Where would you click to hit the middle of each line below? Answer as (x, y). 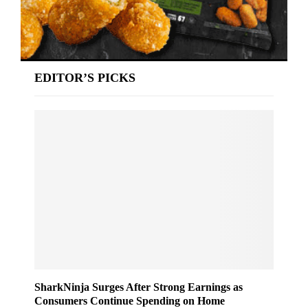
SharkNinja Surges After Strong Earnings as (139, 287)
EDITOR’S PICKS (85, 77)
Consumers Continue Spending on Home (130, 300)
